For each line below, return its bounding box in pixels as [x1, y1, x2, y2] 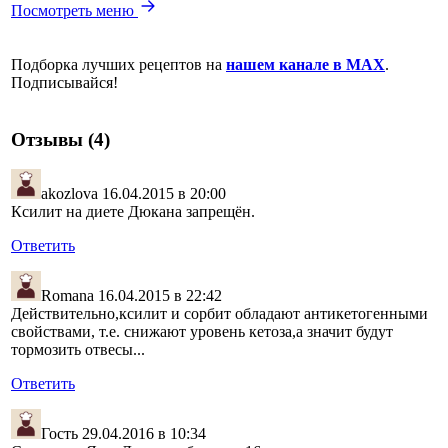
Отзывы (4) [11, 128, 110, 150]
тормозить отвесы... [11, 341, 145, 359]
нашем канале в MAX [226, 55, 385, 73]
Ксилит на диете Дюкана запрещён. [11, 203, 255, 221]
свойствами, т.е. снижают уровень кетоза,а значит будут [11, 323, 393, 341]
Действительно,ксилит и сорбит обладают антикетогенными [11, 305, 428, 323]
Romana [41, 287, 94, 305]
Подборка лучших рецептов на [11, 55, 226, 73]
